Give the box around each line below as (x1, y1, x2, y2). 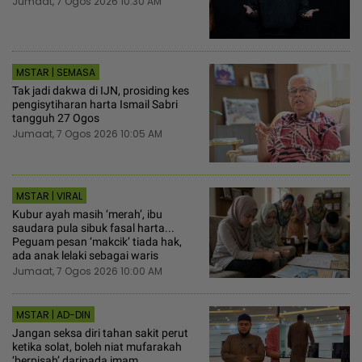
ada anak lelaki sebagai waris (12, 248, 158, 262)
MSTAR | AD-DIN (16, 307, 90, 322)
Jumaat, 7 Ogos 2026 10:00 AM (12, 263, 162, 278)
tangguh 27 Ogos (12, 112, 99, 125)
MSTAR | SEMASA (16, 65, 95, 80)
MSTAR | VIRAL (16, 188, 82, 203)
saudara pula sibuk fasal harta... (12, 221, 175, 234)
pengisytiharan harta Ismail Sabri (12, 98, 178, 112)
